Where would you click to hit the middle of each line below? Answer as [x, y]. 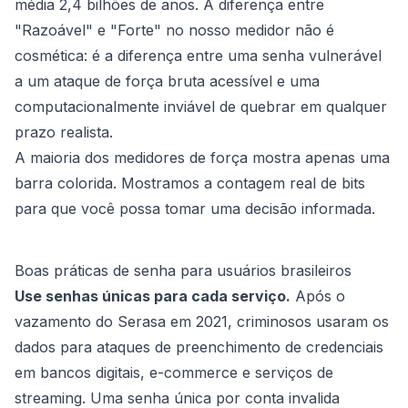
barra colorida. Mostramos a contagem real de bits [190, 183]
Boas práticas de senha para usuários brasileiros [183, 270]
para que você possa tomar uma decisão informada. [195, 209]
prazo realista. [64, 132]
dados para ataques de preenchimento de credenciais [199, 347]
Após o [318, 296]
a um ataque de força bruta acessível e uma [167, 81]
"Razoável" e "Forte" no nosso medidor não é [174, 30]
